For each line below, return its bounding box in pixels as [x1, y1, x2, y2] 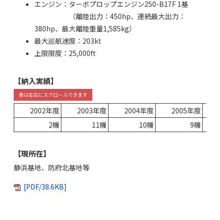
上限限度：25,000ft [34, 48, 96, 58]
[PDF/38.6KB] [24, 181, 67, 192]
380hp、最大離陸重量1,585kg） [34, 23, 136, 33]
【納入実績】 [14, 75, 58, 86]
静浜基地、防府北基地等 [14, 162, 89, 172]
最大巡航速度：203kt [34, 35, 101, 46]
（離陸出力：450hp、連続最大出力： [34, 11, 186, 21]
